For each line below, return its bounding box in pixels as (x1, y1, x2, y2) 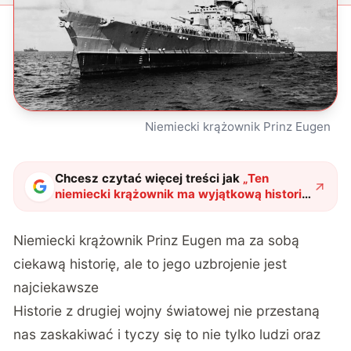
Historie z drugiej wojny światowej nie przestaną (13, 302, 320, 319)
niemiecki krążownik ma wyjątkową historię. (55, 186, 313, 202)
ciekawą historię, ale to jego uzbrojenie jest (13, 255, 288, 272)
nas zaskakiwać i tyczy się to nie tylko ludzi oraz (13, 325, 321, 342)
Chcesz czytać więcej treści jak (55, 171, 241, 186)
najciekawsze (13, 278, 100, 295)
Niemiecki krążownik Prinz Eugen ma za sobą (13, 231, 300, 248)
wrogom (55, 218, 103, 233)
